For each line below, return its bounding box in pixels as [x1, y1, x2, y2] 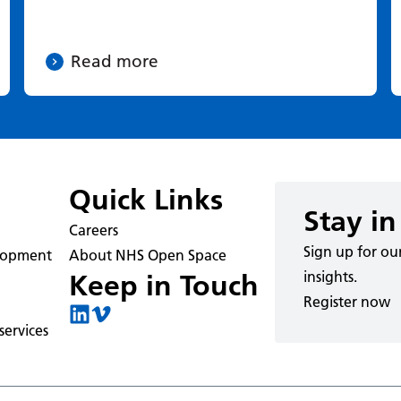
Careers [68, 220, 118, 239]
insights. [303, 267, 358, 286]
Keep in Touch [68, 268, 259, 303]
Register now [303, 292, 391, 311]
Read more [70, 50, 158, 72]
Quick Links [68, 182, 223, 217]
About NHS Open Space [68, 245, 226, 264]
